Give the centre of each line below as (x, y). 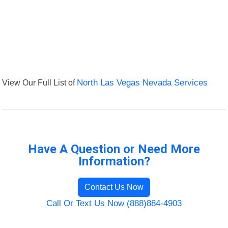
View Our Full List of (40, 83)
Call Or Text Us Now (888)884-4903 (114, 204)
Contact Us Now (114, 187)
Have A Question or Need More (114, 149)
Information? (114, 162)
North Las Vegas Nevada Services (142, 83)
